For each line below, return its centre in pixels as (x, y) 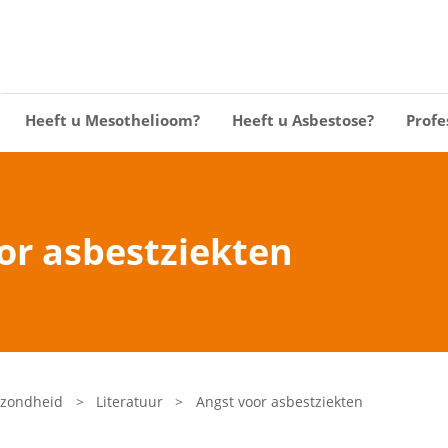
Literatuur (130, 401)
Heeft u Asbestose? (303, 120)
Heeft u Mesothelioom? (112, 120)
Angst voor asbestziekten (279, 401)
